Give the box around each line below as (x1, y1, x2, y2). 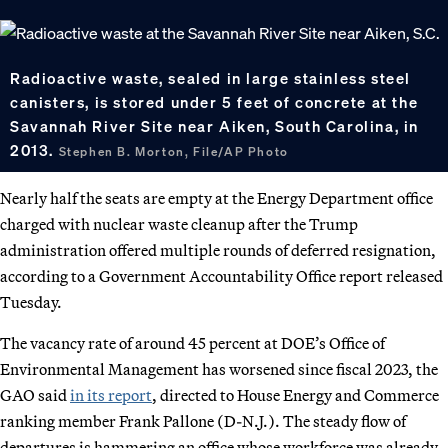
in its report (70, 384, 152, 405)
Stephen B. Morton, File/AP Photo (58, 143, 289, 159)
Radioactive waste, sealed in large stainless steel (10, 67, 412, 88)
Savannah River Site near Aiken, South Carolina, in (10, 115, 420, 136)
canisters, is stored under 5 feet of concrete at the (10, 91, 419, 112)
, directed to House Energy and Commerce (152, 384, 439, 405)
